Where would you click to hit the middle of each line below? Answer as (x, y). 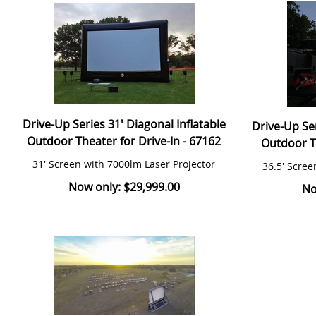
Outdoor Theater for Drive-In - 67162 (124, 141)
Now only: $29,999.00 (124, 187)
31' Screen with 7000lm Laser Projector (124, 164)
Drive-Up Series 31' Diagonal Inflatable (124, 124)
